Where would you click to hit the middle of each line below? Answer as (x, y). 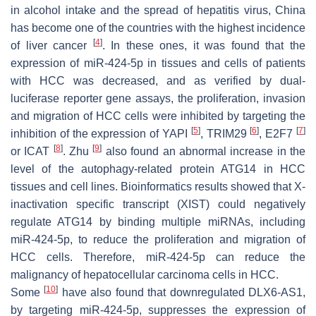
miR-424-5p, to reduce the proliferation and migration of (158, 239)
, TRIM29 (225, 133)
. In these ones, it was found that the (204, 45)
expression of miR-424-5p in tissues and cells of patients (158, 63)
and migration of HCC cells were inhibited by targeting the (158, 116)
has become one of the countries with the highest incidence (158, 28)
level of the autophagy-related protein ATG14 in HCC (158, 169)
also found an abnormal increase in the (204, 151)
